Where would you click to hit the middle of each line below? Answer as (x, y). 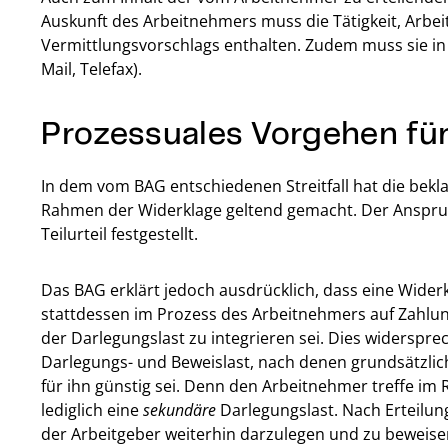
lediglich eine (92, 410)
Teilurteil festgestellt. (120, 234)
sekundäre (180, 410)
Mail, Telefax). (92, 69)
